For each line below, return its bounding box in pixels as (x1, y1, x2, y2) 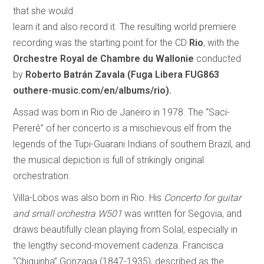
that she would (13, 5, 74, 16)
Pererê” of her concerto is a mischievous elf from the (13, 122, 232, 134)
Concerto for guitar (164, 192, 242, 203)
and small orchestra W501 (13, 207, 123, 219)
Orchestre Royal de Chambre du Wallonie (13, 52, 197, 64)
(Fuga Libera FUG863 (127, 68, 220, 80)
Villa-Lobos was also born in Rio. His (13, 192, 164, 203)
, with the (203, 37, 240, 48)
